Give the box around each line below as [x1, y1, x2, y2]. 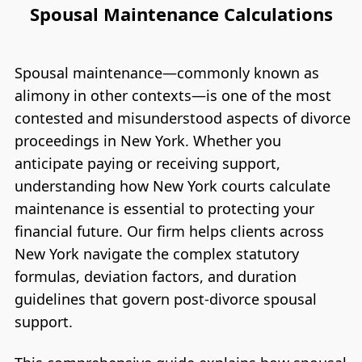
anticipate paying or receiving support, [14, 154, 280, 173]
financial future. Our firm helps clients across [14, 221, 324, 241]
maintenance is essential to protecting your [14, 199, 314, 218]
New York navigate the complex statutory [14, 244, 299, 263]
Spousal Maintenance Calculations [29, 2, 333, 26]
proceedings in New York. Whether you [14, 131, 281, 150]
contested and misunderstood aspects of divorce [14, 108, 351, 128]
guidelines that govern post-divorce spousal [14, 289, 317, 309]
